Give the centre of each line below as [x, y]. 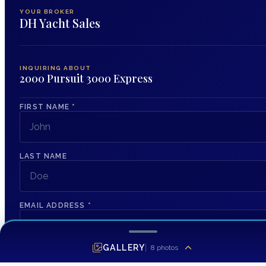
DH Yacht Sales [60, 23]
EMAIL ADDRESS [54, 206]
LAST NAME [43, 156]
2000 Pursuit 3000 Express [86, 79]
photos [166, 248]
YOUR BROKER [47, 12]
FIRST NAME [46, 107]
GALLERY [124, 248]
